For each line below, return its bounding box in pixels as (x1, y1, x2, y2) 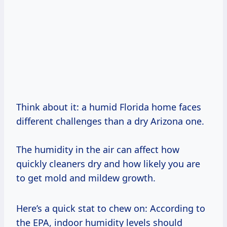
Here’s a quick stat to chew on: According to (16, 202, 205, 215)
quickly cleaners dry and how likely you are (16, 158, 200, 170)
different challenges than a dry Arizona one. (16, 115, 204, 128)
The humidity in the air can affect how (16, 143, 179, 156)
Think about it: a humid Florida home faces (16, 101, 201, 113)
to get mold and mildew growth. (16, 172, 156, 184)
